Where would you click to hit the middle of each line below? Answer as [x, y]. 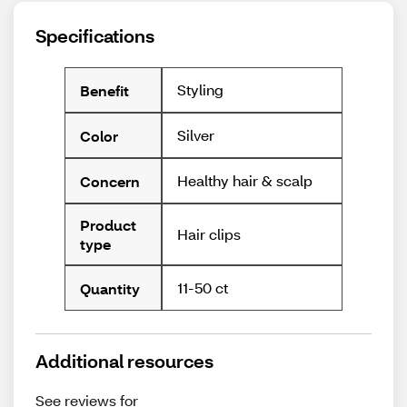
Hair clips [209, 234]
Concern [110, 181]
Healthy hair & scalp [245, 180]
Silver [196, 135]
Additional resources [124, 361]
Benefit [104, 90]
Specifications [95, 35]
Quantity [110, 288]
